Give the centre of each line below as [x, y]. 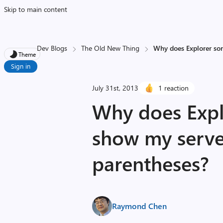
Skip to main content [36, 9]
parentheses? [151, 163]
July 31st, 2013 [115, 88]
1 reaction [174, 88]
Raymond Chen [140, 206]
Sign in [21, 66]
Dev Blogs [52, 48]
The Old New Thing [111, 48]
